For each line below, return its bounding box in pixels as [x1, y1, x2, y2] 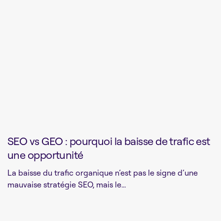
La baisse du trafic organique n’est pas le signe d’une [7, 168, 198, 178]
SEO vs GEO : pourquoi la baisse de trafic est [7, 134, 210, 148]
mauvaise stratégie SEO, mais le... [7, 180, 126, 190]
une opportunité [7, 148, 83, 162]
